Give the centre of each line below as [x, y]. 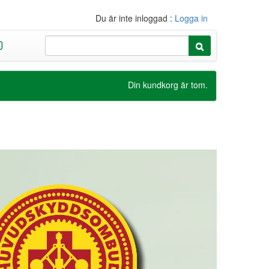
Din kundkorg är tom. [168, 85]
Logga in [191, 18]
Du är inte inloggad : [135, 18]
